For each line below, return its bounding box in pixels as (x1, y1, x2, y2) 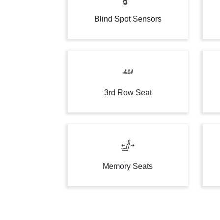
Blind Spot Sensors (94, 15, 162, 23)
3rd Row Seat (104, 88, 152, 97)
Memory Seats (103, 162, 153, 170)
